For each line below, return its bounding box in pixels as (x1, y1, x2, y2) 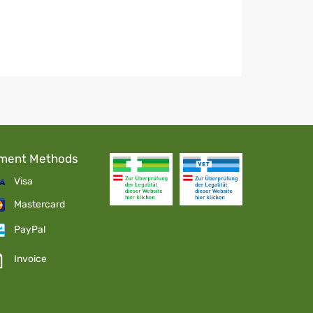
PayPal (14, 224, 46, 236)
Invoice (14, 252, 48, 265)
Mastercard (14, 198, 66, 211)
